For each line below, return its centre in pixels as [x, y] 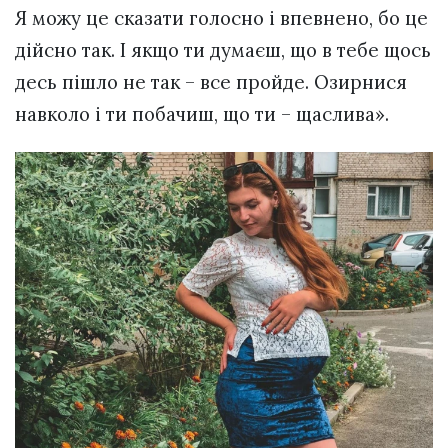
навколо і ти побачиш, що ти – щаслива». [202, 113]
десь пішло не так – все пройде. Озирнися [211, 81]
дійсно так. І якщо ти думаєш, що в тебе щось [223, 49]
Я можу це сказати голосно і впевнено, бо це [221, 17]
